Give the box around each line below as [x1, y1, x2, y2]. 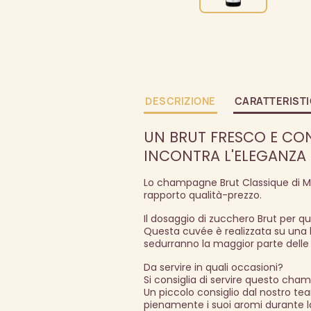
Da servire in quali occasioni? [144, 260, 283, 274]
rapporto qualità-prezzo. [144, 188, 262, 202]
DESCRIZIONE [145, 94, 216, 108]
